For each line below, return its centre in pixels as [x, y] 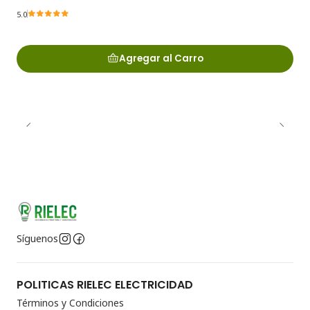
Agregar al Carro [161, 59]
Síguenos [37, 238]
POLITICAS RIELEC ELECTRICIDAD [105, 284]
